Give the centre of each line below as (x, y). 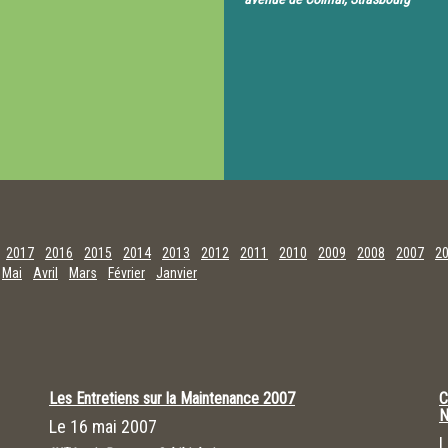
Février (126, 273)
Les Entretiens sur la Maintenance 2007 (172, 398)
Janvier (176, 273)
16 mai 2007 (113, 426)
